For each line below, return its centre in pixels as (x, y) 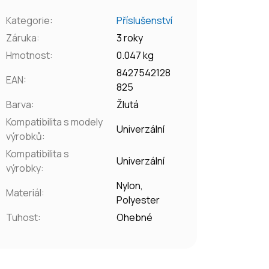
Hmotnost (28, 55)
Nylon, (130, 185)
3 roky (130, 38)
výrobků (24, 136)
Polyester (138, 200)
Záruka (22, 38)
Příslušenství (145, 20)
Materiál (24, 192)
